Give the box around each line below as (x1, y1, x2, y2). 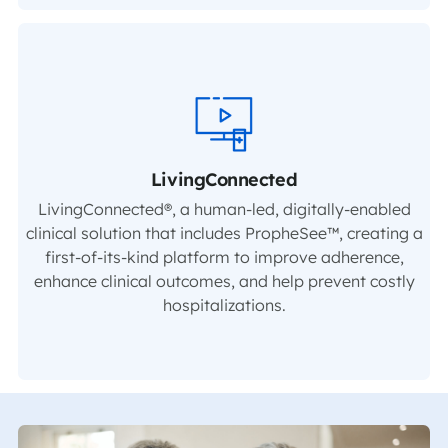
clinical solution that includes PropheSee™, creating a (25, 222, 423, 243)
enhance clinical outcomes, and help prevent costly (33, 270, 415, 291)
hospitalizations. (162, 294, 286, 315)
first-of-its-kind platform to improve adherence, (44, 246, 404, 267)
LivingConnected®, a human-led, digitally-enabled (37, 198, 411, 219)
